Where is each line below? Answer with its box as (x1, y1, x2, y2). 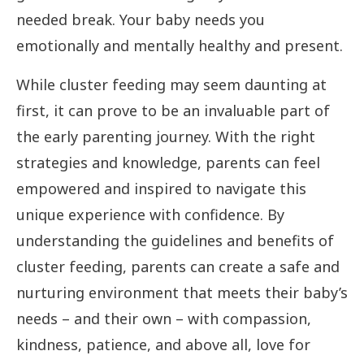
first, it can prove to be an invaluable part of (16, 101, 330, 121)
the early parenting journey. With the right (16, 127, 315, 147)
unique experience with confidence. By (16, 205, 284, 225)
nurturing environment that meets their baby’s (16, 283, 348, 303)
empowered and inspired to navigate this (16, 179, 306, 199)
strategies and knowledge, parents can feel (16, 153, 320, 173)
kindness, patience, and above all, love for (16, 335, 310, 355)
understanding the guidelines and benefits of (16, 231, 334, 251)
